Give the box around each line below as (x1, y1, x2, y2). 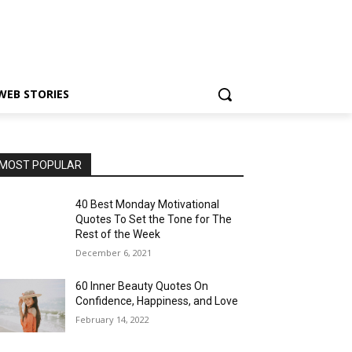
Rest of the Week (75, 228, 161, 240)
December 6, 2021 (75, 247, 152, 258)
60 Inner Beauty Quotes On (75, 280, 209, 292)
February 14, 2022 (75, 313, 150, 325)
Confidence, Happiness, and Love (75, 295, 239, 307)
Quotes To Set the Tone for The (75, 213, 233, 225)
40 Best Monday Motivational (75, 198, 220, 211)
